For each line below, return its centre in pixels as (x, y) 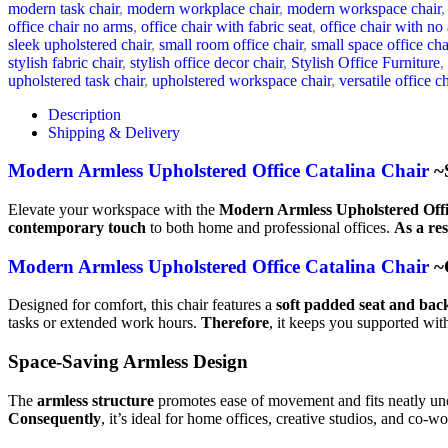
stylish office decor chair (206, 62)
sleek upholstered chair (79, 44)
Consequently (54, 418)
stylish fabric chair (65, 62)
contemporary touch (77, 227)
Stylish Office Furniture (365, 62)
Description (84, 114)
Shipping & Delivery (114, 132)
